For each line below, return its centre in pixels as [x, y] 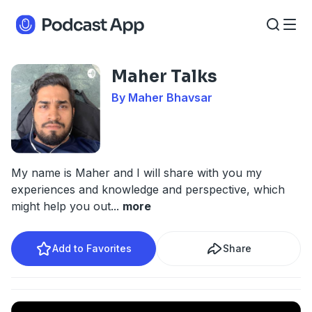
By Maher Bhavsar [162, 97]
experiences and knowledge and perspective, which [148, 189]
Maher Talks [164, 77]
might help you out [61, 206]
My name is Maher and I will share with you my [136, 173]
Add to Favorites [92, 248]
